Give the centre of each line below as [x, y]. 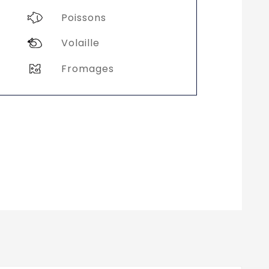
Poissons [83, 17]
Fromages [87, 68]
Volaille [80, 43]
